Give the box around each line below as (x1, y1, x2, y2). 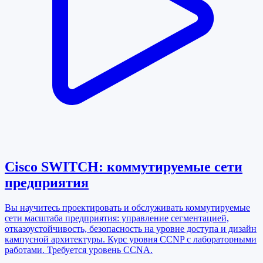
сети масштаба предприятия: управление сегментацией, (5, 213, 229, 224)
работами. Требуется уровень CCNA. (5, 245, 153, 255)
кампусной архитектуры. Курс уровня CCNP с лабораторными (5, 234, 257, 245)
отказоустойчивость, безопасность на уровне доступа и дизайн (5, 224, 257, 234)
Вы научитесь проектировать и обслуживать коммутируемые (5, 203, 250, 213)
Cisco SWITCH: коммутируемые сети (5, 159, 242, 175)
